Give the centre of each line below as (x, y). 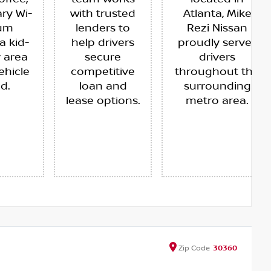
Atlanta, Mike (217, 14)
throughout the (217, 72)
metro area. (217, 101)
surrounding (217, 87)
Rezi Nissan (217, 29)
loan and (103, 87)
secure (103, 58)
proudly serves (217, 43)
